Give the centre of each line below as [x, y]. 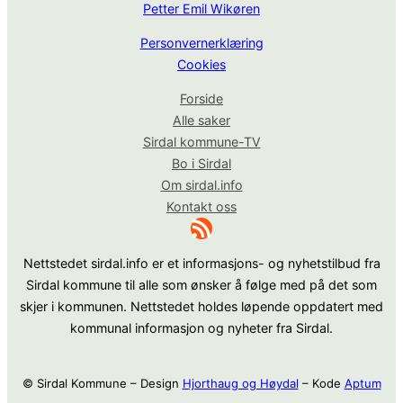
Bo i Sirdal [201, 164]
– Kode [321, 384]
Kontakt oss [201, 207]
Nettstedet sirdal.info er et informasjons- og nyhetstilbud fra [201, 263]
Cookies [201, 65]
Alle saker [201, 121]
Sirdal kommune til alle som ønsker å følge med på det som [201, 284]
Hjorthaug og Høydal [240, 384]
